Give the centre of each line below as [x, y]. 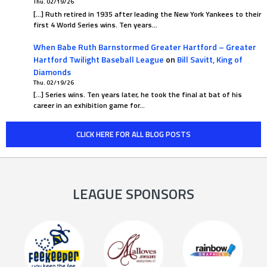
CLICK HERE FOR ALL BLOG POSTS [133, 134]
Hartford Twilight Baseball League [98, 59]
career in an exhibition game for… [89, 105]
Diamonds [52, 72]
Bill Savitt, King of [209, 59]
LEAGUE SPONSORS [133, 193]
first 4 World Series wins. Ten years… [95, 24]
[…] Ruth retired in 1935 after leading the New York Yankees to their [147, 14]
